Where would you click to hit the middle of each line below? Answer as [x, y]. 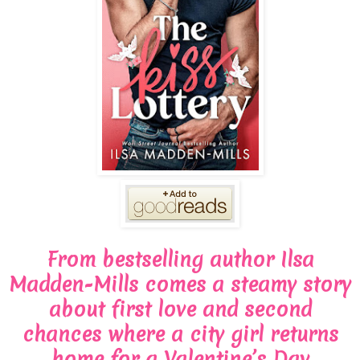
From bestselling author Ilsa [180, 259]
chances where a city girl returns [180, 334]
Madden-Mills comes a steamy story [180, 284]
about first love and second [180, 309]
